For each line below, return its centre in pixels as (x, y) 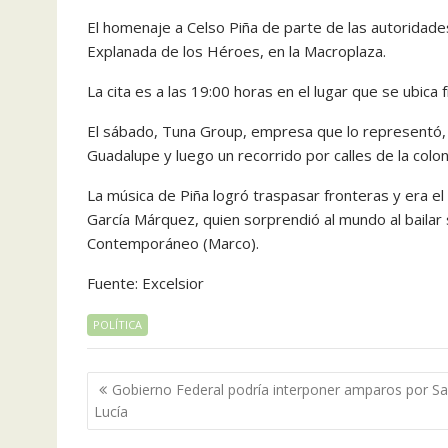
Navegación (150, 383)
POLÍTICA (117, 324)
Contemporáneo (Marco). (173, 243)
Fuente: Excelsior (145, 283)
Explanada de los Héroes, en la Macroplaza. (236, 51)
